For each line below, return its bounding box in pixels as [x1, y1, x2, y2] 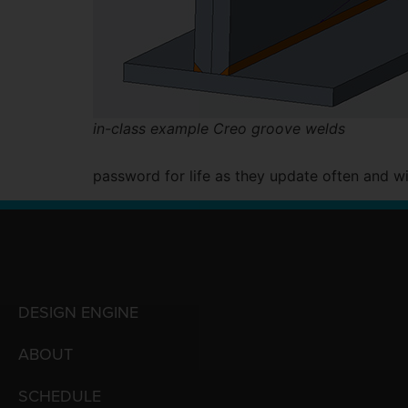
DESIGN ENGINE [18, 301, 138, 322]
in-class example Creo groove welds [93, 119, 345, 138]
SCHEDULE [18, 385, 101, 406]
